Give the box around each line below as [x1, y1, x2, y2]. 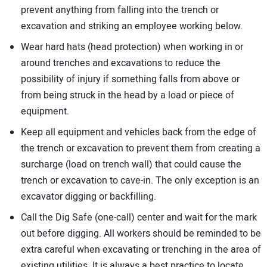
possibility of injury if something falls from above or [21, 72, 240, 86]
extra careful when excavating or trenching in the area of [21, 242, 261, 257]
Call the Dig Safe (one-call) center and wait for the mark [21, 210, 257, 225]
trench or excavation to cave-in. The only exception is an [21, 173, 259, 188]
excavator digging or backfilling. [21, 189, 156, 204]
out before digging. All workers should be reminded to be [21, 226, 261, 241]
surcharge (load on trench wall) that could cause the [21, 157, 241, 172]
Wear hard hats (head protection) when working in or [21, 39, 243, 54]
